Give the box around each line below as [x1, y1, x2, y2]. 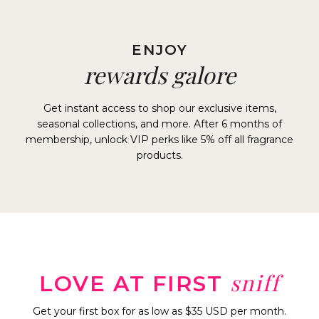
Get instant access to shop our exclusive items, [43, 102, 276, 115]
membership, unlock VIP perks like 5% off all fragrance [26, 133, 293, 146]
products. [136, 149, 183, 162]
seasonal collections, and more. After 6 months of [37, 117, 282, 130]
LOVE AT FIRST [39, 271, 230, 297]
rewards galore [83, 59, 236, 90]
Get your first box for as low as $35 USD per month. [33, 305, 286, 318]
